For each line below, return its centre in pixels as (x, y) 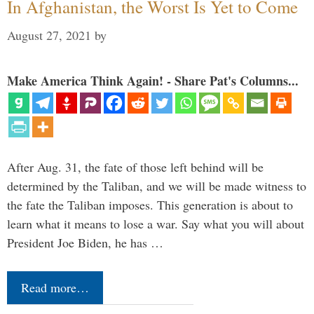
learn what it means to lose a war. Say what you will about (156, 224)
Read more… (55, 288)
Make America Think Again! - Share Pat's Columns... (153, 81)
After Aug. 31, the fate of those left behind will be (135, 167)
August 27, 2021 (49, 35)
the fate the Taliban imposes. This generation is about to (150, 205)
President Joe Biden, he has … (85, 243)
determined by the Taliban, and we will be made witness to (157, 186)
